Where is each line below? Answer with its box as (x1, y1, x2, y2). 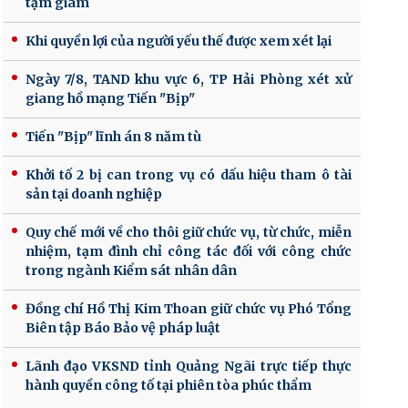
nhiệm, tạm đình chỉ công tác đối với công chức (25, 242, 352, 260)
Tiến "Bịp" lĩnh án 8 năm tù (25, 127, 201, 145)
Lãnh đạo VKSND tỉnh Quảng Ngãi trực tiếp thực (25, 357, 352, 374)
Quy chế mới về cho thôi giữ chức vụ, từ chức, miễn (25, 223, 352, 240)
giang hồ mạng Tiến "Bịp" (25, 89, 195, 107)
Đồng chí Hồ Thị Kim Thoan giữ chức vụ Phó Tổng (25, 300, 352, 317)
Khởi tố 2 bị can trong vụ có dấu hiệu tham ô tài (25, 166, 352, 183)
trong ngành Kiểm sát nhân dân (25, 261, 237, 279)
